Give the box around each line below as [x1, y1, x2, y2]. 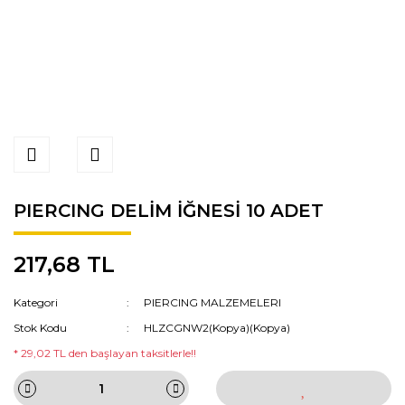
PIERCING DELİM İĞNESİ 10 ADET [14, 200, 324, 221]
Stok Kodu [14, 321, 67, 334]
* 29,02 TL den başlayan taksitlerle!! [14, 346, 196, 360]
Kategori [14, 296, 58, 309]
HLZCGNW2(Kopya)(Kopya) [144, 321, 291, 334]
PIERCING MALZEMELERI [144, 296, 282, 309]
